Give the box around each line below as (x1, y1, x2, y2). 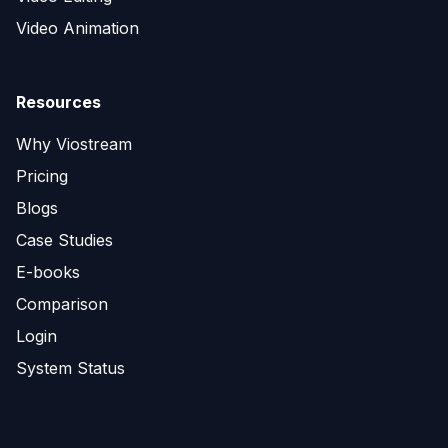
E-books (16, 262, 80, 282)
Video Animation (16, 18, 139, 38)
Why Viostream (16, 134, 132, 154)
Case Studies (16, 230, 113, 250)
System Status (16, 358, 125, 378)
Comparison (16, 294, 108, 314)
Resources (16, 92, 101, 112)
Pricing (16, 166, 68, 186)
